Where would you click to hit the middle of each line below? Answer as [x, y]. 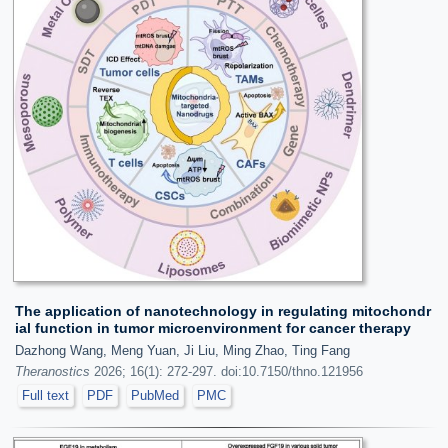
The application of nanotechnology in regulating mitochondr [223, 310]
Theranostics [52, 371]
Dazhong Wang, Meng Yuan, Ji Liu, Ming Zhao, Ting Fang [182, 350]
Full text [45, 395]
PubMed [155, 395]
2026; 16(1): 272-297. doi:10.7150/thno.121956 [226, 371]
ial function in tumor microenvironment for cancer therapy [213, 327]
